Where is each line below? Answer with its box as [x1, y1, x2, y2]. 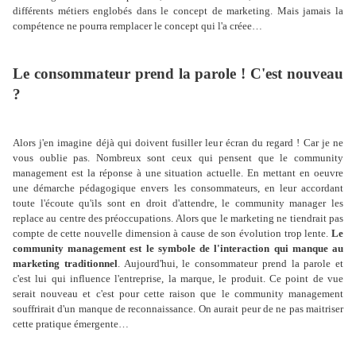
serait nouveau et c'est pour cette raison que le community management [13, 288, 343, 300]
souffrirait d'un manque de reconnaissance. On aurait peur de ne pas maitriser [13, 303, 343, 315]
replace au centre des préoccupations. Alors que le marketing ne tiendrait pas [13, 212, 343, 225]
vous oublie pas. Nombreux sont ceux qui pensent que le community [13, 152, 343, 164]
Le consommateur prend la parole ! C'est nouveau [13, 65, 343, 83]
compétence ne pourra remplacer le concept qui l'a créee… [13, 20, 265, 33]
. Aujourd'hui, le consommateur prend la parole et [117, 257, 343, 270]
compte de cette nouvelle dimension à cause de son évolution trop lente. [13, 227, 331, 240]
